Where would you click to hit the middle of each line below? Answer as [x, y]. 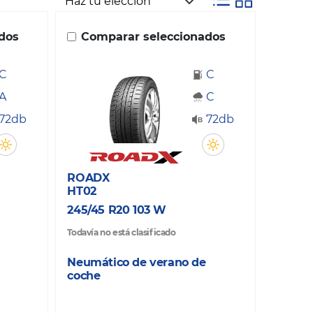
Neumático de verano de [137, 263]
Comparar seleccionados [154, 37]
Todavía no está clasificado [122, 233]
